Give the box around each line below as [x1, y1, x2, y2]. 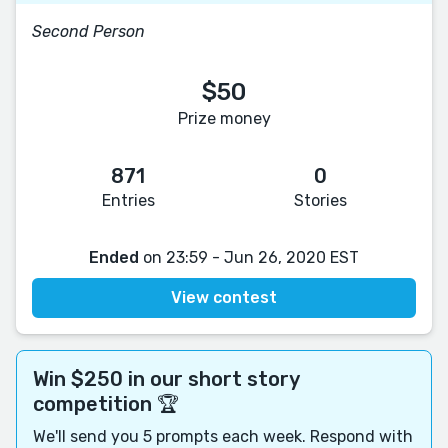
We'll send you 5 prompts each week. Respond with [33, 426, 413, 446]
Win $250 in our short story [33, 366, 299, 391]
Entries [101, 190, 155, 210]
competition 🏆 [33, 391, 179, 416]
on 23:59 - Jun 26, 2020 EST [139, 247, 359, 267]
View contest [171, 287, 277, 307]
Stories [293, 190, 347, 210]
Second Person [32, 21, 145, 41]
